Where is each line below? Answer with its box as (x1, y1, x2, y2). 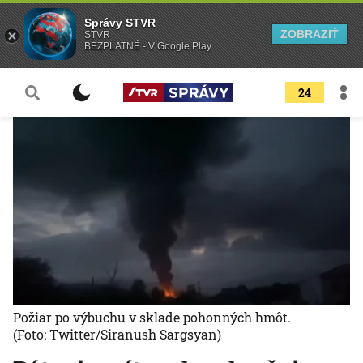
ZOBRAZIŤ (280, 28, 339, 41)
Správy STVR (84, 16, 156, 29)
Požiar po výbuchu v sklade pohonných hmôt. (13, 309, 291, 327)
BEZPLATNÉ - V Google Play (84, 41, 211, 52)
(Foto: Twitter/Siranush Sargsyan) (13, 326, 221, 344)
